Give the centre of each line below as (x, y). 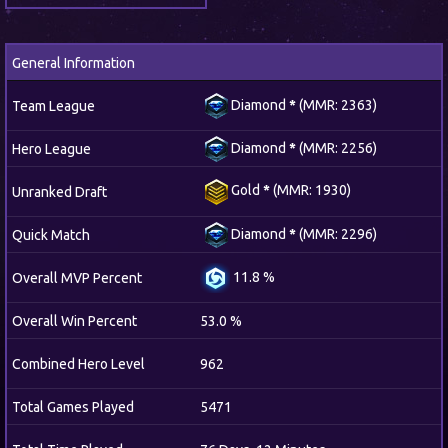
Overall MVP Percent (77, 278)
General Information (73, 63)
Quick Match (51, 235)
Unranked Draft (59, 192)
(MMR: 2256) (336, 147)
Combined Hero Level (78, 364)
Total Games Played (73, 407)
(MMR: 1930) (310, 190)
